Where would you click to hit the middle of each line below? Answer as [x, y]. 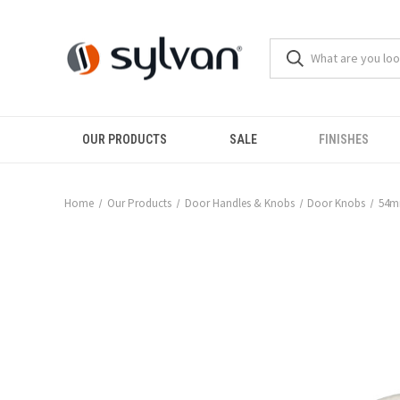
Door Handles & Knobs [239, 203]
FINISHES [344, 139]
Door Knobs [337, 203]
